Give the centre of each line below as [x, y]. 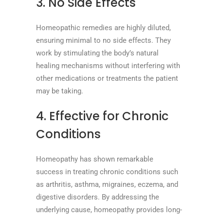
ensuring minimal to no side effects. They [103, 40]
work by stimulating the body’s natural [97, 53]
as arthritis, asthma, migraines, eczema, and [107, 184]
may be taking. [60, 91]
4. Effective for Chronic [102, 116]
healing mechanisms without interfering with [108, 65]
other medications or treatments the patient [107, 78]
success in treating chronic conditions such [107, 172]
